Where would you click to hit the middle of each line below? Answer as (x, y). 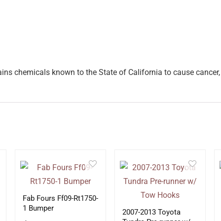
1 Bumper (38, 208)
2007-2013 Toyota (152, 212)
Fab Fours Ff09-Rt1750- (60, 198)
